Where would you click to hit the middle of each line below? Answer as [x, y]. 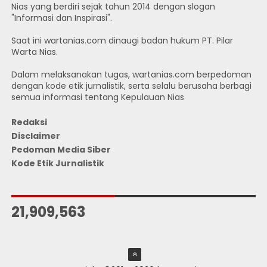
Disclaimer [35, 136]
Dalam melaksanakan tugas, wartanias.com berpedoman [131, 75]
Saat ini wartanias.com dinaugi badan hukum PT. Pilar [122, 41]
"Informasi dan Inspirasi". [61, 18]
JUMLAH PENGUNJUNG [60, 185]
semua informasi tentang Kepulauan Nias [97, 97]
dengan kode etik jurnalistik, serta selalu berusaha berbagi [131, 86]
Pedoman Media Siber [61, 149]
